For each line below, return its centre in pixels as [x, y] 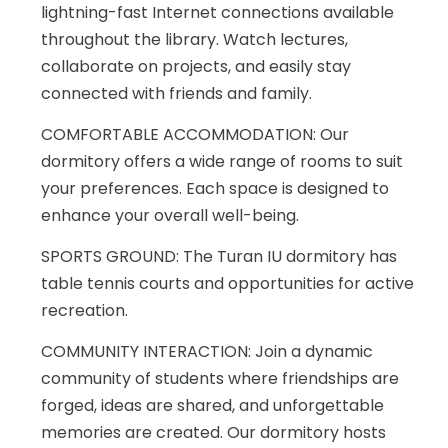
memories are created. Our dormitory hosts [213, 432]
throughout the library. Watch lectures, [194, 39]
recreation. [84, 310]
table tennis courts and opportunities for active [227, 283]
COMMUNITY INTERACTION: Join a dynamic [207, 351]
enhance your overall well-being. [170, 215]
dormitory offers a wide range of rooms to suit [222, 161]
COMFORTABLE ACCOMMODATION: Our [195, 134]
